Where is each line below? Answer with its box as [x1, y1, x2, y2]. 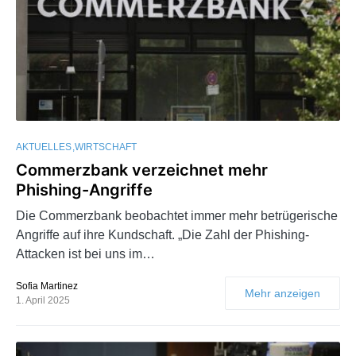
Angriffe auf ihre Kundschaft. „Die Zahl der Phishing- [16, 228, 309, 242]
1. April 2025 [16, 295, 70, 307]
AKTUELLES [16, 141, 72, 153]
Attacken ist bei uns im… [16, 247, 155, 261]
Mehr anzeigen [245, 287, 320, 300]
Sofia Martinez [16, 281, 78, 292]
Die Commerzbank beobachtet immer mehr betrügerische [16, 209, 338, 223]
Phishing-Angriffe [16, 180, 153, 200]
